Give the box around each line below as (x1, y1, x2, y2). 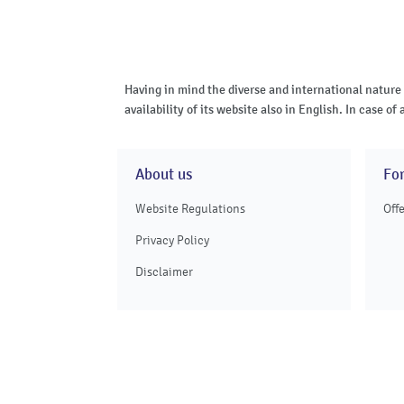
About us (135, 165, 192, 184)
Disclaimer (135, 264, 193, 280)
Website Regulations (135, 201, 245, 216)
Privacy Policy (135, 233, 209, 248)
